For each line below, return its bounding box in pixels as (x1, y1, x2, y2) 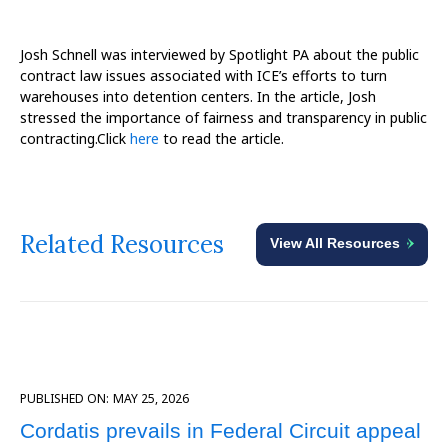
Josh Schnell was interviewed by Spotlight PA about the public (20, 45, 419, 64)
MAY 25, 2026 (113, 390, 189, 408)
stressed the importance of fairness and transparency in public (20, 108, 427, 127)
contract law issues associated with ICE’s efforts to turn (20, 66, 387, 85)
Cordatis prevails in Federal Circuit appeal (20, 419, 421, 443)
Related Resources (20, 228, 224, 260)
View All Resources (270, 235, 400, 252)
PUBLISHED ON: (20, 390, 109, 408)
